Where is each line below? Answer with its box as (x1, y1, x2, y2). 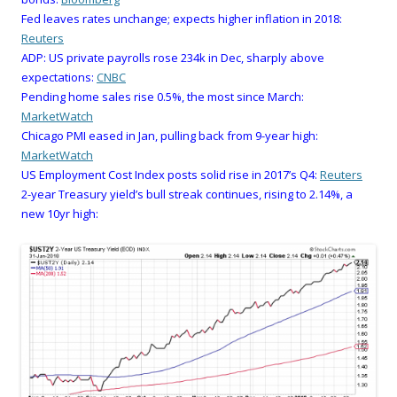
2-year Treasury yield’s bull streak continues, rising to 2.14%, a (21, 186, 353, 202)
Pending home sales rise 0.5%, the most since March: (21, 89, 304, 105)
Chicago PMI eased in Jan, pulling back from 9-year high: (21, 128, 318, 144)
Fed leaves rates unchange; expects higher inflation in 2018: (21, 11, 342, 27)
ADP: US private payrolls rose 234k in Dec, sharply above (21, 50, 324, 66)
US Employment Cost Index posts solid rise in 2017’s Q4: (21, 167, 317, 183)
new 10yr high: (21, 206, 98, 222)
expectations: (21, 69, 94, 85)
